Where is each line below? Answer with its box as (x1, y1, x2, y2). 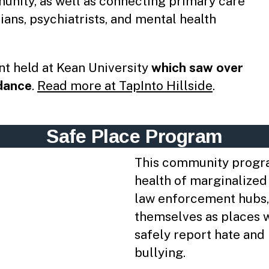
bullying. (134, 244, 186, 260)
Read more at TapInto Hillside (37, 77, 213, 93)
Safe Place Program (46, 125, 223, 147)
